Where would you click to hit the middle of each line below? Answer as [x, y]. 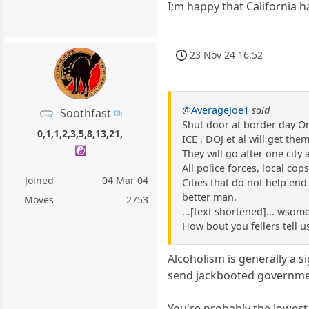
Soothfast [85, 113]
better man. [210, 197]
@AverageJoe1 [216, 110]
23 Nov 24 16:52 [227, 54]
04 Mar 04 [126, 180]
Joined [39, 180]
